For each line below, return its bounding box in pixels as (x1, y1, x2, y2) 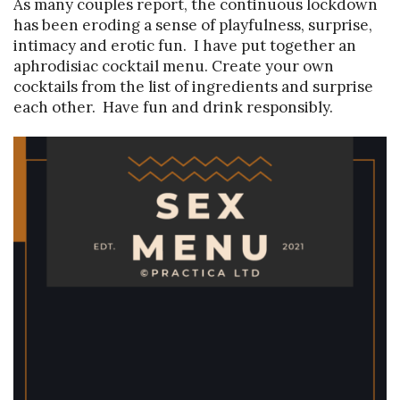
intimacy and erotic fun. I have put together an (13, 35, 356, 55)
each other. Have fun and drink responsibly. (13, 96, 333, 117)
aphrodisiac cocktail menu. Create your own (13, 55, 334, 76)
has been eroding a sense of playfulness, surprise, (13, 14, 372, 35)
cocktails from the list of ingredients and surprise (13, 76, 373, 96)
